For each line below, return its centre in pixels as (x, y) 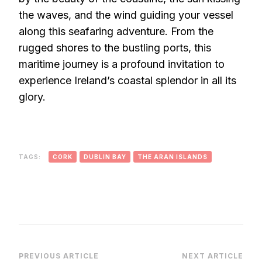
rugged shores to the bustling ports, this (115, 47)
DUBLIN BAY (105, 156)
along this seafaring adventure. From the (116, 31)
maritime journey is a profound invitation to (122, 64)
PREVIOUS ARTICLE (59, 256)
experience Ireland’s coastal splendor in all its (127, 80)
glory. (32, 96)
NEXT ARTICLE (213, 256)
